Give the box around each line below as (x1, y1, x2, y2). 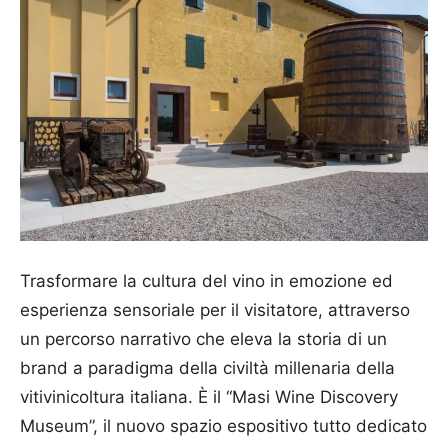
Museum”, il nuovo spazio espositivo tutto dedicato (20, 415, 427, 436)
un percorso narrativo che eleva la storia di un (20, 328, 387, 349)
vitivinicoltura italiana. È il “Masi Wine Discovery (20, 386, 398, 407)
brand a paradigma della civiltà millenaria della (20, 357, 395, 378)
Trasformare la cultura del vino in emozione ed (20, 270, 393, 291)
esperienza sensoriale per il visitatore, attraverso (20, 299, 410, 320)
